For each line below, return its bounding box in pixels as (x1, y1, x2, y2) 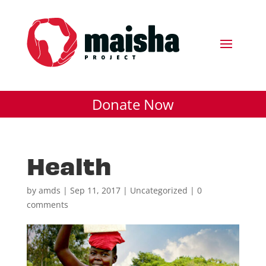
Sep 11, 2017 (69, 185, 121, 197)
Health (26, 150, 111, 180)
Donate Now (92, 94, 174, 115)
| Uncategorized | (120, 185, 197, 197)
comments (26, 199, 68, 211)
